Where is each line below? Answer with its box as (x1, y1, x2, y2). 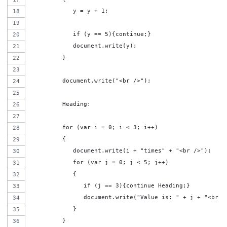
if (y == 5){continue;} (30, 31, 151, 37)
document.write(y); (30, 43, 137, 49)
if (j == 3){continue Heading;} (30, 182, 190, 189)
